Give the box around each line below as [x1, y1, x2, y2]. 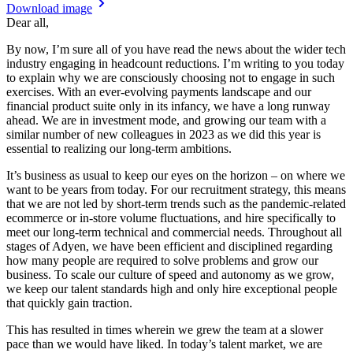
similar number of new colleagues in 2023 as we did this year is [6, 127, 321, 141]
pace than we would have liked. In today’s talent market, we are [6, 336, 322, 351]
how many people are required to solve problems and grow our [6, 253, 318, 267]
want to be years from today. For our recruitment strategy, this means [6, 182, 346, 196]
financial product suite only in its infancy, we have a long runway [6, 98, 330, 113]
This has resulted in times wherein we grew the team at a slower [6, 322, 323, 336]
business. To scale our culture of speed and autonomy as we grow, [6, 267, 334, 281]
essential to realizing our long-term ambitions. [6, 141, 235, 155]
